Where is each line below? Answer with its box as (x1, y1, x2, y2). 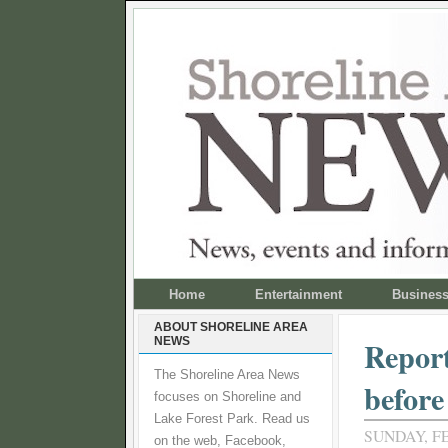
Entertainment (255, 287, 342, 302)
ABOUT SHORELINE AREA (154, 320, 308, 334)
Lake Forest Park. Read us (154, 412, 310, 426)
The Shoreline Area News (154, 368, 300, 382)
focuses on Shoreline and (154, 390, 301, 404)
